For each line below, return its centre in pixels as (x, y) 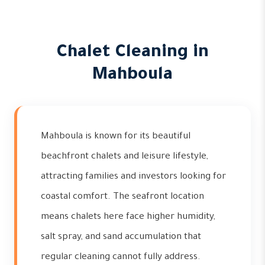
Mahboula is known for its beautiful (116, 137)
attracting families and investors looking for (133, 177)
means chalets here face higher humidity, (128, 217)
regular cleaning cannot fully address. (121, 258)
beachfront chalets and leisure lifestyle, (125, 157)
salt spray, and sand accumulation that (121, 237)
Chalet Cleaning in (132, 53)
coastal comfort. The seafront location (122, 197)
